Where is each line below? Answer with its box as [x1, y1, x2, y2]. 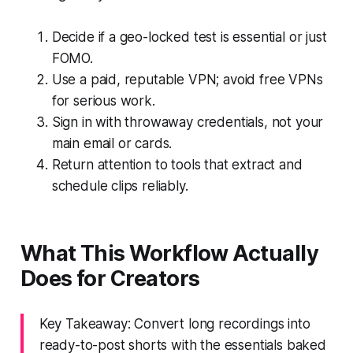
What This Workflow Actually [20, 240, 319, 266]
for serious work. [51, 92, 155, 109]
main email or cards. [51, 135, 173, 151]
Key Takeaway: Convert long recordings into [39, 315, 310, 332]
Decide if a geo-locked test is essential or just [51, 28, 327, 45]
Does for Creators [20, 265, 200, 292]
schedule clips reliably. [51, 177, 188, 194]
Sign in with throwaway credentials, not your [51, 113, 324, 130]
